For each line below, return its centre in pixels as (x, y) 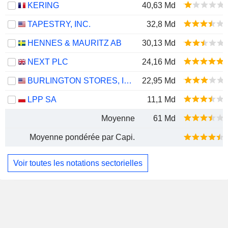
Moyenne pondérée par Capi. (82, 137)
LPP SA (42, 99)
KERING (43, 5)
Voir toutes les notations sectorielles (78, 163)
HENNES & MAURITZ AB (75, 43)
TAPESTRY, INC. (59, 24)
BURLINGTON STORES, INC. (128, 81)
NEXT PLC (48, 62)
